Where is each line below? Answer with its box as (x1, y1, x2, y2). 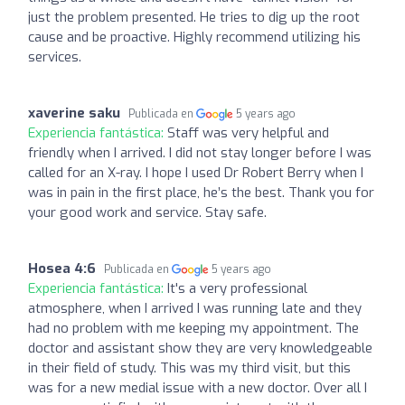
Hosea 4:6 (28, 259, 96, 278)
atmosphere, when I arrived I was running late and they (28, 298, 362, 317)
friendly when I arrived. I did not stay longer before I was (28, 143, 372, 162)
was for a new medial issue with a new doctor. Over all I (28, 378, 367, 397)
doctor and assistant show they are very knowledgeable (28, 338, 372, 357)
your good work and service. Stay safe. (28, 202, 267, 221)
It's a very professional (167, 278, 307, 297)
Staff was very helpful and (167, 123, 329, 142)
